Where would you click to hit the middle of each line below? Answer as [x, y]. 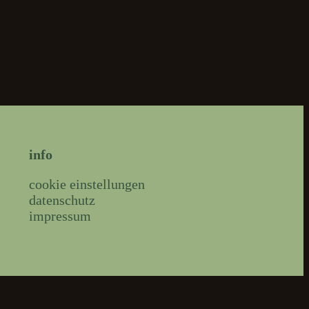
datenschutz [62, 200]
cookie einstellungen [87, 184]
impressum [60, 216]
